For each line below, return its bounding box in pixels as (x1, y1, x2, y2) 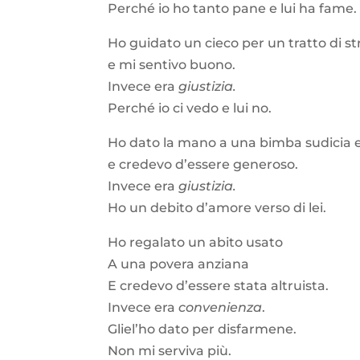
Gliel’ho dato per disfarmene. (108, 321, 297, 337)
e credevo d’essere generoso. (108, 156, 299, 172)
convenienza (178, 299, 263, 315)
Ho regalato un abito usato (108, 234, 284, 250)
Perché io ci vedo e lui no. (108, 100, 272, 116)
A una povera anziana (108, 256, 250, 272)
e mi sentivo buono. (108, 56, 236, 72)
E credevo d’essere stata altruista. (108, 277, 329, 293)
